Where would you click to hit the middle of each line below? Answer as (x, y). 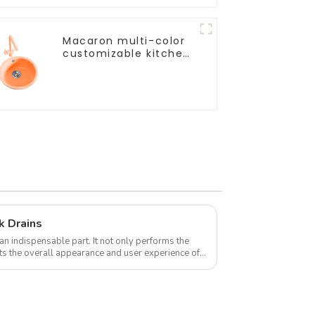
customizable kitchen (127, 53)
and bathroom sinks (121, 66)
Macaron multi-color (124, 40)
